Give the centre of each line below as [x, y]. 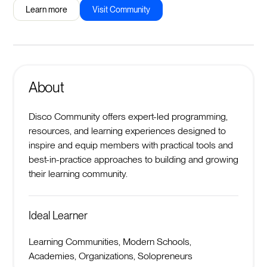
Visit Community [122, 10]
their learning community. [78, 173]
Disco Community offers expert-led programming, [128, 116]
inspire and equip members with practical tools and [131, 145]
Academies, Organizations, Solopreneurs [110, 256]
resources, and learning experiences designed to [127, 131]
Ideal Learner [58, 215]
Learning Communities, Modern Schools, [110, 241]
